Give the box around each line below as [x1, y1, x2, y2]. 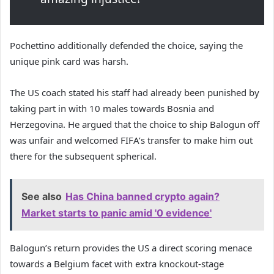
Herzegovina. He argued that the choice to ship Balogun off [10, 118, 259, 131]
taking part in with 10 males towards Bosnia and [10, 102, 214, 115]
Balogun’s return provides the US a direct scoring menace [10, 242, 252, 254]
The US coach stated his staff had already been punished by [10, 86, 259, 99]
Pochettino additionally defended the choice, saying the [10, 39, 243, 52]
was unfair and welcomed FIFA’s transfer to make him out [10, 134, 253, 147]
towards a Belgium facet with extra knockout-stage [10, 257, 224, 270]
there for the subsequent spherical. [10, 150, 157, 163]
